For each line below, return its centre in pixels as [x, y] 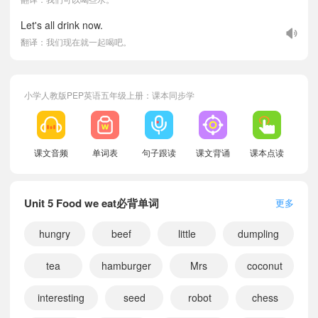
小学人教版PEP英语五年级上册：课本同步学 [109, 95]
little [187, 234]
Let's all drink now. [62, 25]
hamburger [126, 265]
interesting [61, 297]
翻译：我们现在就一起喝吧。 [76, 42]
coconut [264, 265]
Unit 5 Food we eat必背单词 [92, 203]
